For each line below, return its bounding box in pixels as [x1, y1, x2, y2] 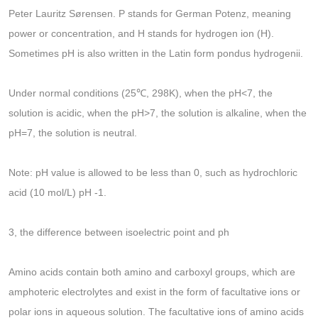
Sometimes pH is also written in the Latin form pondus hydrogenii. [9, 48, 303, 60]
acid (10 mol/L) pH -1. [9, 187, 106, 199]
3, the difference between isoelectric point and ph [9, 226, 229, 238]
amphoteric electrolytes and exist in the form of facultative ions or [9, 286, 300, 298]
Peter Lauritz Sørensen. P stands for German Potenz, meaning [9, 8, 291, 20]
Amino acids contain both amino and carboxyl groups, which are [9, 266, 295, 278]
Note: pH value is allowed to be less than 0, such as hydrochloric [9, 167, 297, 179]
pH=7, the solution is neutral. [9, 127, 137, 139]
